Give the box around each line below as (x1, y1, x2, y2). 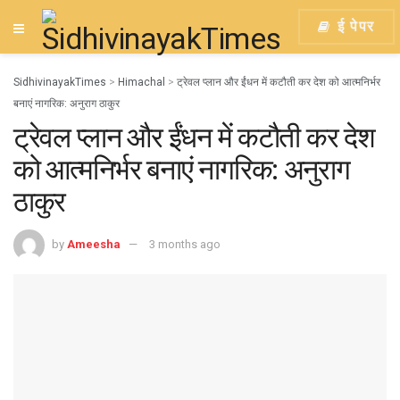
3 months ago (149, 237, 221, 251)
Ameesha (67, 237, 121, 251)
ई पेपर (332, 18, 375, 35)
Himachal (118, 76, 165, 88)
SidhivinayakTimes (13, 76, 106, 88)
